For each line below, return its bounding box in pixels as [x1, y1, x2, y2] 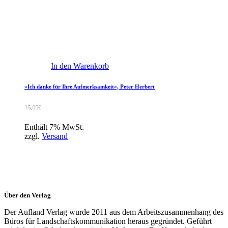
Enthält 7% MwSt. [24, 122, 84, 131]
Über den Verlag [4, 191, 51, 199]
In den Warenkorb [51, 62, 109, 70]
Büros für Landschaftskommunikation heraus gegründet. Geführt [4, 216, 212, 225]
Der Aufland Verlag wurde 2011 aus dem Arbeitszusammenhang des [4, 207, 223, 216]
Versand [42, 131, 68, 140]
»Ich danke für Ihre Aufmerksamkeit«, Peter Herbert [24, 83, 155, 90]
